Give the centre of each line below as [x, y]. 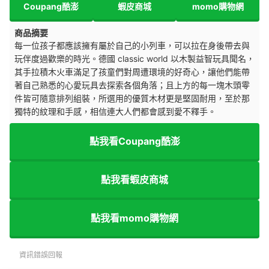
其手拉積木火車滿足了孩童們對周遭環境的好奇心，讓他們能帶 [132, 72]
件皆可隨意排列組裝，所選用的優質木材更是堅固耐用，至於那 [132, 98]
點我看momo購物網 [134, 218]
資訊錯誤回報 [41, 255]
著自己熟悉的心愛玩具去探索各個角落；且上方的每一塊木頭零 [132, 85]
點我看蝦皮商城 [134, 179]
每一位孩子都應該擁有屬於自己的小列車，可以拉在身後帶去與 [132, 46]
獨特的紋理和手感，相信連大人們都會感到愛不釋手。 [115, 112]
